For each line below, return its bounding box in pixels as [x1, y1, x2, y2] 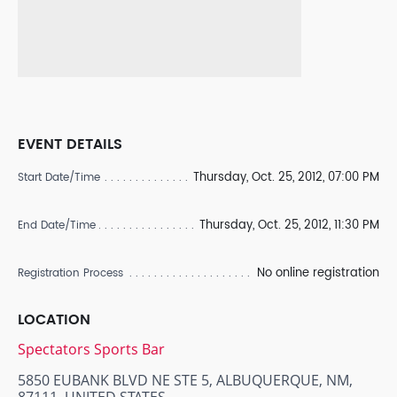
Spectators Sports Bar [18, 339, 165, 359]
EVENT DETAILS [18, 133, 122, 156]
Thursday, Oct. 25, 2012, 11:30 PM [199, 216, 379, 235]
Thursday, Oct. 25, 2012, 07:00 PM [193, 168, 379, 187]
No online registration [257, 264, 379, 283]
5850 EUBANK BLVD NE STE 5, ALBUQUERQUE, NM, [18, 370, 353, 390]
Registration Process [18, 265, 123, 282]
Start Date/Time [18, 169, 100, 186]
